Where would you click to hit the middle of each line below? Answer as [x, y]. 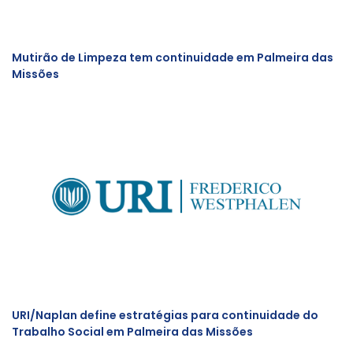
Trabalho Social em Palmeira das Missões [132, 332]
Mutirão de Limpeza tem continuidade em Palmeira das [173, 58]
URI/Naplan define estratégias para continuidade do [165, 315]
